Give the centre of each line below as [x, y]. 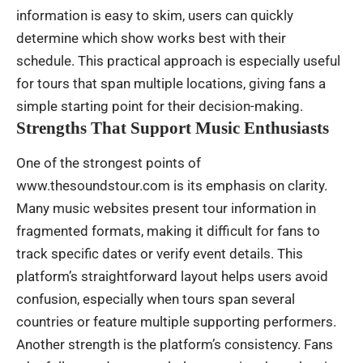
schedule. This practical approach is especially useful [178, 60]
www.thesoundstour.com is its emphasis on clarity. [172, 186]
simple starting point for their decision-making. [160, 106]
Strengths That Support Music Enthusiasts [173, 128]
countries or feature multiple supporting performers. [176, 322]
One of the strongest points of [109, 163]
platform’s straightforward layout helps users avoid [172, 277]
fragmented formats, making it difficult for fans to [168, 231]
